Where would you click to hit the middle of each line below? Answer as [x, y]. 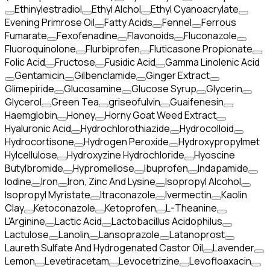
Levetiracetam [77, 261]
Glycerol [23, 102]
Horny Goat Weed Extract [161, 115]
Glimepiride [30, 89]
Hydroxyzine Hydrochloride [126, 155]
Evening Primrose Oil [50, 22]
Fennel [177, 22]
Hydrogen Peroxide [126, 142]
